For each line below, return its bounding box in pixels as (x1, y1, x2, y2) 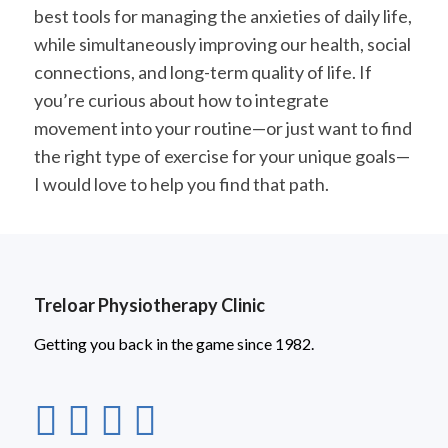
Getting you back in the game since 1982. (33, 333, 314, 353)
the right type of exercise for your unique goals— (33, 144, 410, 167)
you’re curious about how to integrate (33, 88, 329, 111)
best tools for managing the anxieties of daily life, (33, 4, 412, 27)
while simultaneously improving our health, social (33, 32, 411, 55)
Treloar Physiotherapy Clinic (33, 294, 265, 317)
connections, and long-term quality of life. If (33, 60, 372, 83)
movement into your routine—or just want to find (33, 116, 412, 139)
